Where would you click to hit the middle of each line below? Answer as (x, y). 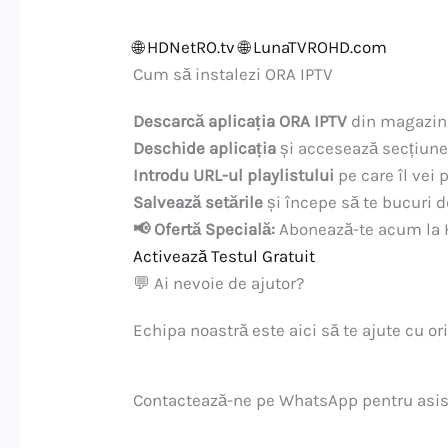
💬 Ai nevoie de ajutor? (219, 282)
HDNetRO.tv (191, 46)
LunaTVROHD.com (318, 46)
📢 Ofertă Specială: (204, 228)
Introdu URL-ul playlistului (234, 174)
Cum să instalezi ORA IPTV (233, 73)
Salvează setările (198, 201)
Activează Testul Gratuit (224, 255)
